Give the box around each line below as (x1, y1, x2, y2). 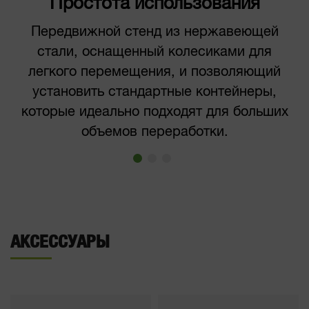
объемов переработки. (81, 124, 228, 139)
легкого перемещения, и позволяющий (28, 64, 281, 79)
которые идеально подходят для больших (21, 104, 288, 119)
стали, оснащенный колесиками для (37, 44, 272, 59)
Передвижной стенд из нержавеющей (30, 24, 279, 39)
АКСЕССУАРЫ (10, 232, 110, 251)
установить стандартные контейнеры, (32, 84, 277, 99)
